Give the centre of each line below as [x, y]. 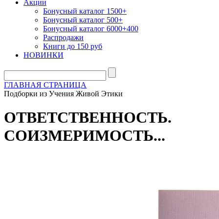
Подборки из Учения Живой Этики [63, 94]
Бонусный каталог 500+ [83, 20]
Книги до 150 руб [73, 46]
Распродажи [63, 37]
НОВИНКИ [44, 55]
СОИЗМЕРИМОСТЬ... [85, 136]
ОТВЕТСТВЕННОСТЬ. [88, 118]
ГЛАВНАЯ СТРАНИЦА [45, 85]
